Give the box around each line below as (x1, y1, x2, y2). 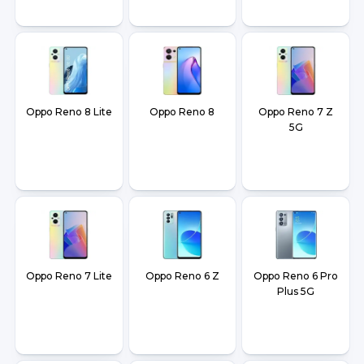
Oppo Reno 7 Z (258, 106, 334, 119)
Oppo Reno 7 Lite (25, 270, 112, 283)
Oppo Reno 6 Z (145, 270, 219, 283)
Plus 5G (277, 285, 315, 298)
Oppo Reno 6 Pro (253, 270, 339, 283)
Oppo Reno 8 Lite (25, 106, 112, 119)
